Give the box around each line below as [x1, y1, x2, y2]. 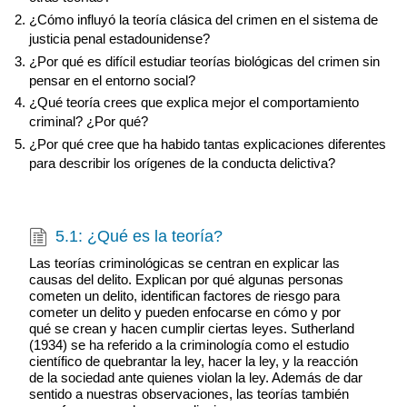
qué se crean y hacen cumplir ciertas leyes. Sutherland [28, 320, 354, 336]
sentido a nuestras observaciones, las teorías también [28, 385, 349, 402]
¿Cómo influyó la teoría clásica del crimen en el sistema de [28, 11, 378, 27]
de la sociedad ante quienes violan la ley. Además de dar [28, 369, 362, 385]
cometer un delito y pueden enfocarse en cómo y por [28, 303, 341, 320]
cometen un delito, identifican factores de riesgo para [28, 287, 340, 303]
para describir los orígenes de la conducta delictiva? [28, 155, 335, 172]
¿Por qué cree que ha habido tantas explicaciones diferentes [28, 136, 386, 153]
